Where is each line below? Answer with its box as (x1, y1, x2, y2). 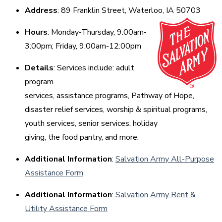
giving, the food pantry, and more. (25, 132, 143, 143)
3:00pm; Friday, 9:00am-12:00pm (25, 41, 143, 52)
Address (25, 5, 57, 16)
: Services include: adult (54, 62, 134, 74)
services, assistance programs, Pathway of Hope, (25, 90, 194, 102)
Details (25, 62, 54, 74)
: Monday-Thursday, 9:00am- (48, 27, 147, 38)
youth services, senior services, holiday (25, 118, 158, 129)
